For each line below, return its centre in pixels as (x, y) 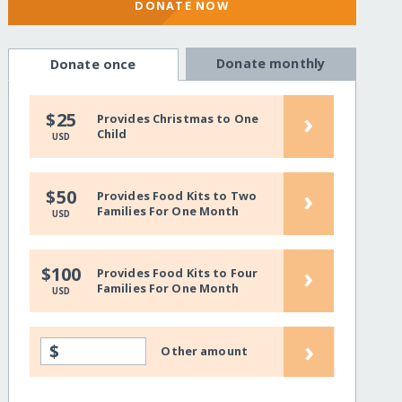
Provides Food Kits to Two (176, 195)
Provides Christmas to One (177, 118)
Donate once (93, 65)
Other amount (204, 351)
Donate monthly (271, 64)
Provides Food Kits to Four (177, 272)
